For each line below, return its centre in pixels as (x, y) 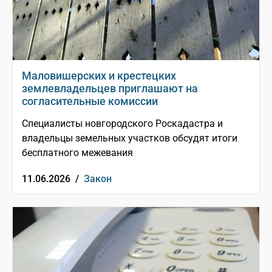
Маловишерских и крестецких (99, 76)
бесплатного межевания (77, 153)
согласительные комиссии (90, 101)
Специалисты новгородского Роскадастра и (122, 124)
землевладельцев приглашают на (110, 89)
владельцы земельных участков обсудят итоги (130, 138)
